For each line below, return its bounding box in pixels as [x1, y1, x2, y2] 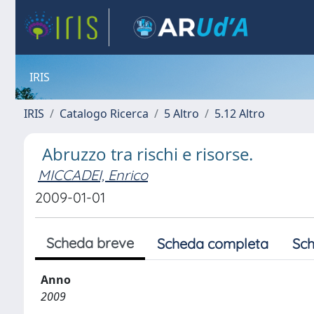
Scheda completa [157, 235, 268, 252]
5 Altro [164, 106, 199, 121]
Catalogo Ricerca [60, 106, 149, 121]
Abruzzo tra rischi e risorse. [42, 142, 253, 165]
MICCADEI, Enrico [38, 166, 148, 184]
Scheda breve [46, 234, 134, 252]
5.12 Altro [214, 106, 265, 121]
